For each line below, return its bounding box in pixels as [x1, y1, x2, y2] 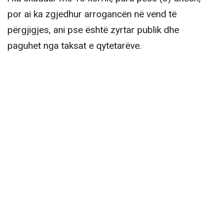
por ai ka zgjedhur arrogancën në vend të [7, 7, 177, 22]
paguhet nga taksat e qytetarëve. [7, 39, 142, 53]
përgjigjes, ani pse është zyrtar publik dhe [7, 23, 179, 37]
